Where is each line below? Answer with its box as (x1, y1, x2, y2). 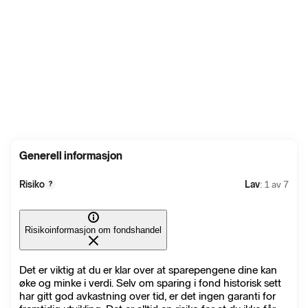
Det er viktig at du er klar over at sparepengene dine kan (19, 263, 277, 277)
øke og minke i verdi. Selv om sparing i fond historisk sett (19, 276, 281, 290)
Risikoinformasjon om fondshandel (25, 225, 162, 236)
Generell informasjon (19, 148, 122, 162)
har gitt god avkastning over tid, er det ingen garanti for (19, 289, 276, 303)
